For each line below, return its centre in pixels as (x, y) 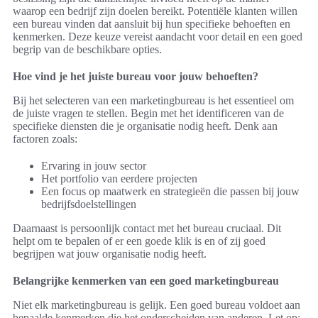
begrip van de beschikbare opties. (87, 50)
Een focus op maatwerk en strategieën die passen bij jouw (170, 192)
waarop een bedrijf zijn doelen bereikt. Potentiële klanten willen (155, 11)
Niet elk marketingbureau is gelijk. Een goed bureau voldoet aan (157, 305)
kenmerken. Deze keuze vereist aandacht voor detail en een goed (158, 37)
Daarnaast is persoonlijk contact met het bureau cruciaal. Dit (147, 229)
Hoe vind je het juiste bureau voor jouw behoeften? (136, 77)
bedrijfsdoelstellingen (89, 204)
